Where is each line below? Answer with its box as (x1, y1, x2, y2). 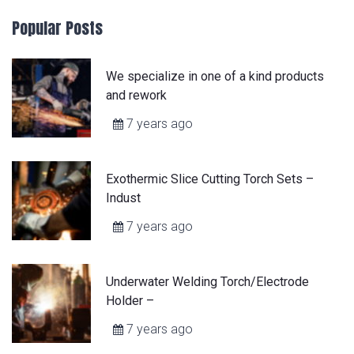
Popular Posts (12, 15, 103, 40)
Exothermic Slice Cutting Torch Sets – (106, 171, 314, 186)
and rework (106, 87, 167, 103)
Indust (106, 190, 141, 205)
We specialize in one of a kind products (106, 68, 324, 84)
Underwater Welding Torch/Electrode (106, 273, 309, 289)
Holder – (106, 292, 154, 308)
